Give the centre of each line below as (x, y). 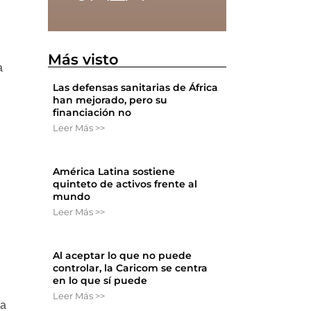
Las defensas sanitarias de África (136, 88)
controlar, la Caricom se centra (131, 268)
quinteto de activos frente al (125, 184)
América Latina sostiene (114, 172)
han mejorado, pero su (110, 100)
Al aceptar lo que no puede (123, 256)
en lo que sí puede (100, 281)
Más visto (84, 60)
